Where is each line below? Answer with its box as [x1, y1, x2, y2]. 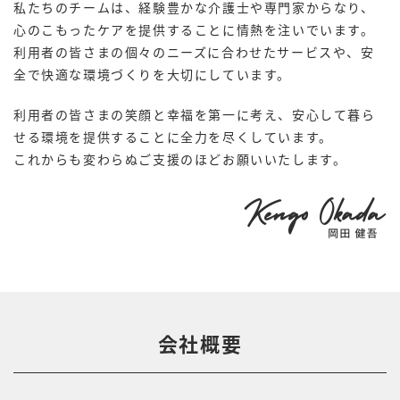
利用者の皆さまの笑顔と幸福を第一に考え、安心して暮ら [13, 105, 376, 123]
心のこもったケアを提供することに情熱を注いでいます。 [13, 21, 375, 38]
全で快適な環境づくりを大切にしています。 [13, 65, 291, 83]
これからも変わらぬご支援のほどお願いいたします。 [13, 150, 347, 168]
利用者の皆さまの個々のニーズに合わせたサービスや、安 [13, 43, 375, 61]
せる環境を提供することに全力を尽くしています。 [13, 128, 333, 146]
